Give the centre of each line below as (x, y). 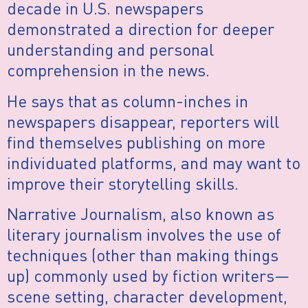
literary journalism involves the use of (144, 234)
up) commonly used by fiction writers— (148, 276)
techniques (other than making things (143, 255)
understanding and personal (110, 49)
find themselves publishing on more (136, 142)
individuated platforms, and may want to (154, 162)
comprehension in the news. (108, 70)
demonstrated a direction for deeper (141, 29)
